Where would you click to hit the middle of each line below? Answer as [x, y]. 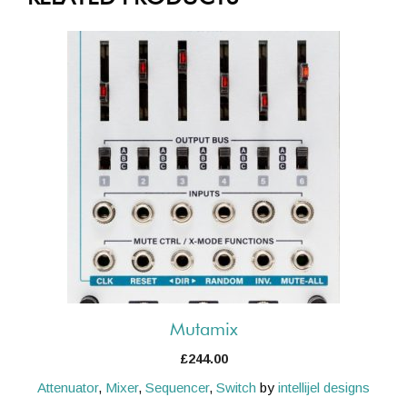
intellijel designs [324, 387]
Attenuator [68, 387]
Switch [236, 387]
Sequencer [177, 387]
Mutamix [203, 329]
